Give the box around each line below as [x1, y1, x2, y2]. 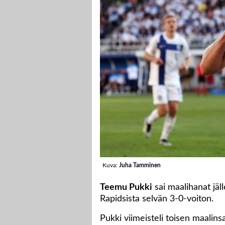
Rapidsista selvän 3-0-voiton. [100, 194, 213, 204]
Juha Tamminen [119, 162, 161, 169]
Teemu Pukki [100, 183, 152, 192]
